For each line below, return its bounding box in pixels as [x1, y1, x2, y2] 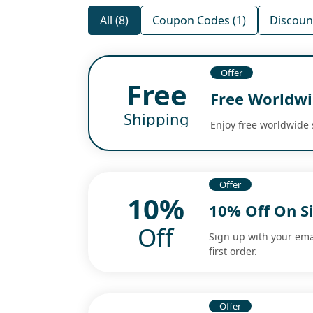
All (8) [100, 13, 129, 29]
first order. [209, 245, 258, 259]
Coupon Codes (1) [152, 13, 246, 29]
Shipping [124, 108, 190, 129]
